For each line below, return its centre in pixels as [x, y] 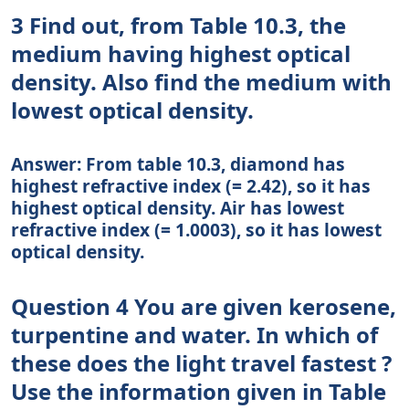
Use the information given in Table [199, 392]
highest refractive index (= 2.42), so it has [191, 186]
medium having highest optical [181, 54]
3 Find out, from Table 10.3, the [178, 26]
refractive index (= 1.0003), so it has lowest [196, 230]
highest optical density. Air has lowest [178, 208]
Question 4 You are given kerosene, [204, 307]
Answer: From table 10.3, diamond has [178, 164]
